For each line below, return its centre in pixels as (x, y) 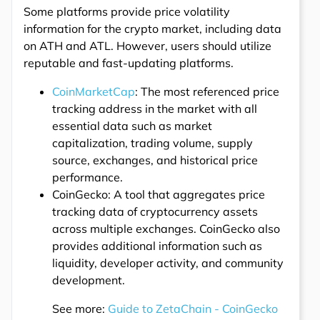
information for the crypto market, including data (152, 28)
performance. (87, 177)
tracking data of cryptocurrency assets (155, 211)
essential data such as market (132, 125)
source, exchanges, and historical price (155, 160)
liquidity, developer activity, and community (168, 262)
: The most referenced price (207, 91)
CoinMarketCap (94, 91)
